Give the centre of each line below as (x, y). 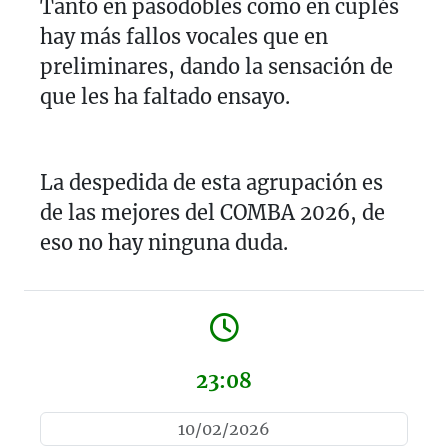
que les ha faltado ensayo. (165, 96)
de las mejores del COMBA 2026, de (212, 212)
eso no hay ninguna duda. (164, 242)
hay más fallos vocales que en (184, 36)
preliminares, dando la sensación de (216, 66)
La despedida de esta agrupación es (211, 182)
